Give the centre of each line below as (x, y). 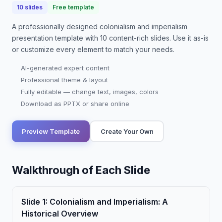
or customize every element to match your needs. (93, 49)
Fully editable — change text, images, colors (90, 92)
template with (77, 38)
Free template (73, 7)
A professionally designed (56, 27)
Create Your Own (127, 131)
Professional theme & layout (64, 80)
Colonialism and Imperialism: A (109, 202)
